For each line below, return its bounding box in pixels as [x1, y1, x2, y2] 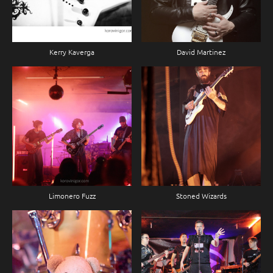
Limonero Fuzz [48, 191, 96, 201]
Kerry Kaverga [49, 47, 94, 57]
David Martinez [177, 47, 225, 57]
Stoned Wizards [175, 191, 227, 201]
